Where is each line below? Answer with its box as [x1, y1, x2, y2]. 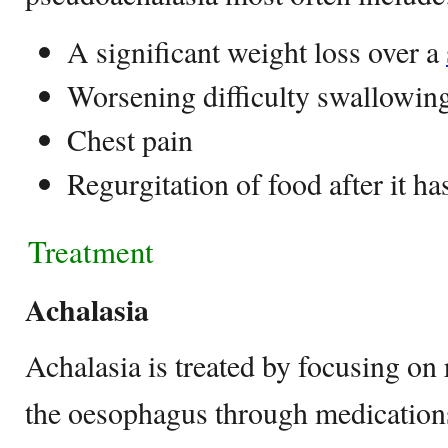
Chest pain [67, 119, 193, 159]
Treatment [28, 230, 164, 272]
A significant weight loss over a [67, 31, 446, 71]
